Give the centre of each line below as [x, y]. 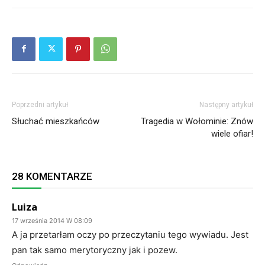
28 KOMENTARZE [52, 176]
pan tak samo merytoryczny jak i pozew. [95, 250]
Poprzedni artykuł [40, 104]
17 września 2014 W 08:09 [52, 220]
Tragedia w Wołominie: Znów [197, 121]
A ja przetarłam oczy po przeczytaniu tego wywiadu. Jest [130, 234]
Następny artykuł [226, 104]
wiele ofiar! [232, 133]
